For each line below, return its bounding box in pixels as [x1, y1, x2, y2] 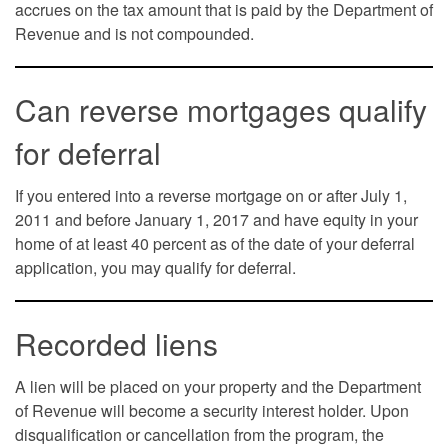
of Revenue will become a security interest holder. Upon [15, 398, 409, 422]
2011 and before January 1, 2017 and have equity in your [15, 207, 418, 231]
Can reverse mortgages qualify [15, 87, 427, 131]
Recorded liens [15, 321, 218, 365]
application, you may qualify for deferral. [15, 255, 300, 279]
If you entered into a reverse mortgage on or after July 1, [15, 183, 407, 207]
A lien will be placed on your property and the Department [15, 374, 421, 398]
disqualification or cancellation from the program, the [15, 422, 384, 446]
